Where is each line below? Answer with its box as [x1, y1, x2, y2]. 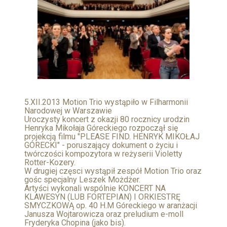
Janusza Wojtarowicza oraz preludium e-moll [24, 209, 183, 219]
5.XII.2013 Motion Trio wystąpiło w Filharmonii [24, 97, 188, 107]
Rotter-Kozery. [24, 157, 75, 167]
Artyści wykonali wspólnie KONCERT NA [24, 183, 166, 193]
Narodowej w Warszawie [24, 105, 112, 116]
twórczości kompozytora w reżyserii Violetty [24, 148, 182, 159]
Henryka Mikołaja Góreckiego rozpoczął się [24, 123, 178, 133]
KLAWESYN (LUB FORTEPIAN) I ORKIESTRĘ [24, 192, 180, 202]
